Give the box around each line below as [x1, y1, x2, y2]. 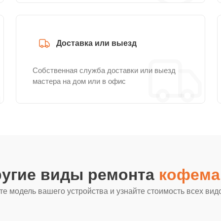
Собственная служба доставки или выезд [33, 66, 176, 74]
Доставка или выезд [56, 39, 137, 47]
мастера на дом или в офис [33, 77, 126, 85]
